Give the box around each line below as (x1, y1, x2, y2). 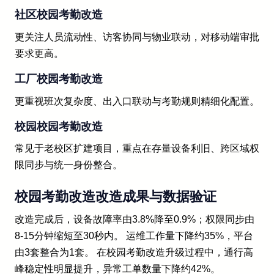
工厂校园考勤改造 (15, 73, 103, 86)
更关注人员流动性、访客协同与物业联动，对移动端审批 (15, 31, 259, 42)
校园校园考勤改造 (15, 120, 103, 133)
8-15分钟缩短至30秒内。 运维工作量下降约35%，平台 (15, 231, 253, 242)
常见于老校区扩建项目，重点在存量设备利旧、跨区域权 (15, 143, 259, 154)
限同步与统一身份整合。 (15, 160, 122, 171)
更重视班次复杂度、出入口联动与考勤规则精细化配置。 (15, 95, 259, 106)
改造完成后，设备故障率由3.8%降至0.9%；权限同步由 (15, 214, 254, 225)
